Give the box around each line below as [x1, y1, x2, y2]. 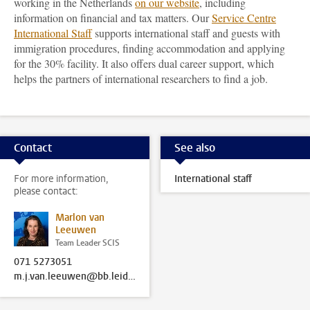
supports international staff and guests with [92, 26, 280, 40]
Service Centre [212, 10, 276, 25]
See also [174, 140, 215, 155]
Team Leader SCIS [55, 237, 120, 248]
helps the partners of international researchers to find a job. [14, 71, 268, 86]
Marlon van [55, 211, 104, 224]
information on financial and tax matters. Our [14, 10, 212, 25]
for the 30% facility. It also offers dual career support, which [14, 56, 274, 71]
